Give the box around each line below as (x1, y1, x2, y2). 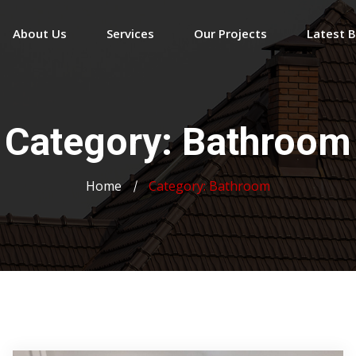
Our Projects (194, 25, 267, 41)
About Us (13, 25, 67, 41)
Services (106, 25, 154, 41)
